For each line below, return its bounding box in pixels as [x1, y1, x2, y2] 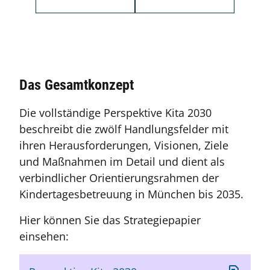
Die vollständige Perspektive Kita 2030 [19, 105, 212, 120]
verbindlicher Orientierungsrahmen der [19, 171, 219, 185]
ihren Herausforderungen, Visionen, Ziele [19, 138, 228, 152]
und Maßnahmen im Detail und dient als [19, 154, 225, 169]
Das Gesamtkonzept [19, 77, 134, 93]
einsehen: [19, 229, 69, 243]
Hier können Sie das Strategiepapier [19, 213, 201, 227]
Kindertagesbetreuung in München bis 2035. [19, 187, 243, 201]
